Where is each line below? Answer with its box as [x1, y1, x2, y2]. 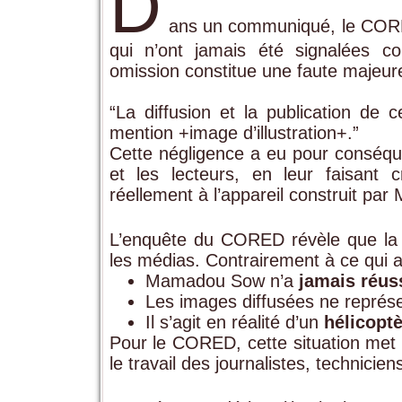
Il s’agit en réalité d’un [144, 311, 324, 332]
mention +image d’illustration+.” [109, 122, 359, 143]
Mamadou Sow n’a [144, 270, 299, 291]
